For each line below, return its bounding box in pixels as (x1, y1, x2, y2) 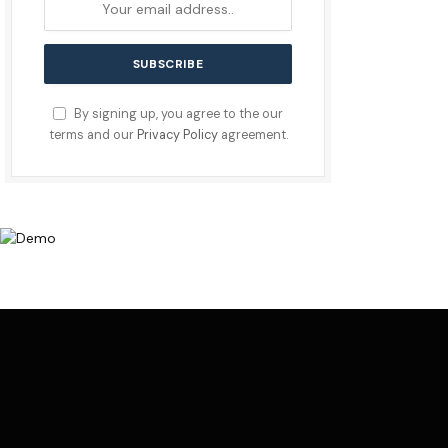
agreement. (217, 127, 288, 143)
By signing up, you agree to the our (71, 106, 283, 122)
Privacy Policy (136, 127, 218, 143)
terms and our (48, 127, 137, 143)
